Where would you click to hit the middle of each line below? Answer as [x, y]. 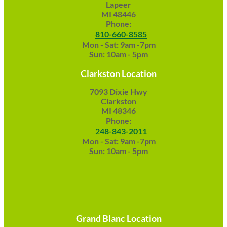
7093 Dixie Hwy [119, 92]
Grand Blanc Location [119, 219]
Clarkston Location [119, 74]
